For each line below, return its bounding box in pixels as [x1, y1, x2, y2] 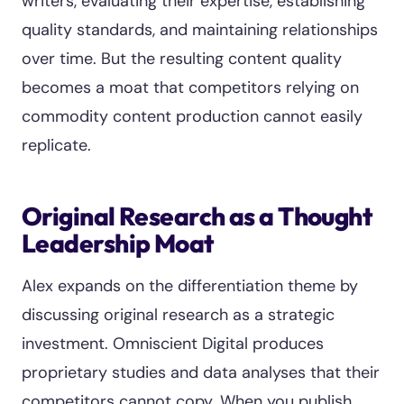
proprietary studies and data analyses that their [22, 362, 380, 383]
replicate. [22, 134, 91, 156]
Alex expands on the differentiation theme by [22, 275, 358, 297]
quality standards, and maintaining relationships [22, 19, 378, 41]
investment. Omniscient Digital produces [22, 333, 324, 354]
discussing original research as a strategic [22, 304, 335, 326]
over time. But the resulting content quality [22, 48, 342, 69]
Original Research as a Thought [22, 200, 372, 232]
